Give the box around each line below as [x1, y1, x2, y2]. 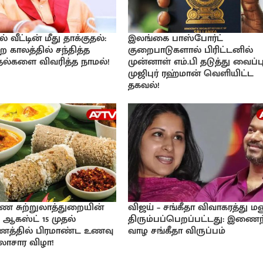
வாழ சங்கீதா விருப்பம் [128, 223, 226, 240]
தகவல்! [128, 77, 160, 93]
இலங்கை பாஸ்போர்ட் [128, 30, 224, 46]
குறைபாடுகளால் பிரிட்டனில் [128, 42, 254, 58]
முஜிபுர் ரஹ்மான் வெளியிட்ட [128, 65, 254, 82]
